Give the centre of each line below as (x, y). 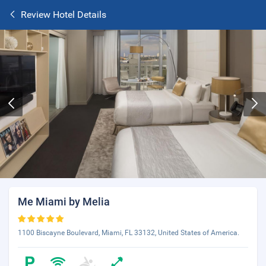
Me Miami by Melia (64, 202)
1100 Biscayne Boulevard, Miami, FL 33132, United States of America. (129, 233)
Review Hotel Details (64, 15)
